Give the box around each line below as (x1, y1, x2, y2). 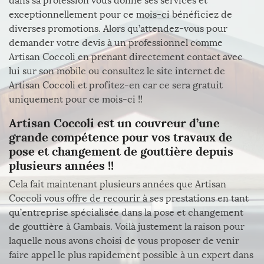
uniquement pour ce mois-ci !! (9, 94, 143, 105)
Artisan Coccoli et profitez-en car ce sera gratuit (9, 80, 223, 91)
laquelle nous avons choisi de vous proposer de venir (9, 235, 239, 246)
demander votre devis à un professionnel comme (9, 37, 223, 48)
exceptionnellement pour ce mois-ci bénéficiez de (9, 9, 232, 20)
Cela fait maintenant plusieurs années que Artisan (9, 179, 226, 190)
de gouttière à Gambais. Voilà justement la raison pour (9, 221, 245, 232)
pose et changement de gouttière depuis (9, 144, 233, 159)
